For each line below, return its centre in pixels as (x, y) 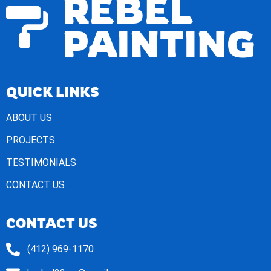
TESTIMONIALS (41, 163)
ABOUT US (29, 118)
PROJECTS (31, 140)
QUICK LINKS (53, 92)
